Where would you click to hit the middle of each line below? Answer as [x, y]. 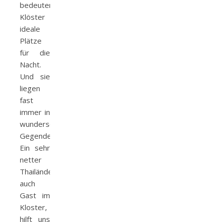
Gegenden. [38, 136]
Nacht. [30, 64]
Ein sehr [35, 148]
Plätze [31, 41]
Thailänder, [39, 171]
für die [35, 53]
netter [31, 160]
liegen [30, 88]
